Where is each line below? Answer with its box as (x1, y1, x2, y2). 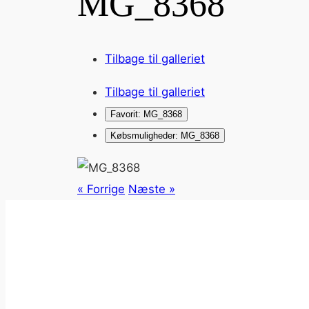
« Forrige (77, 182, 125, 197)
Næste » (128, 182, 175, 197)
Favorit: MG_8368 (110, 109, 182, 120)
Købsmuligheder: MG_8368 (110, 130, 219, 141)
